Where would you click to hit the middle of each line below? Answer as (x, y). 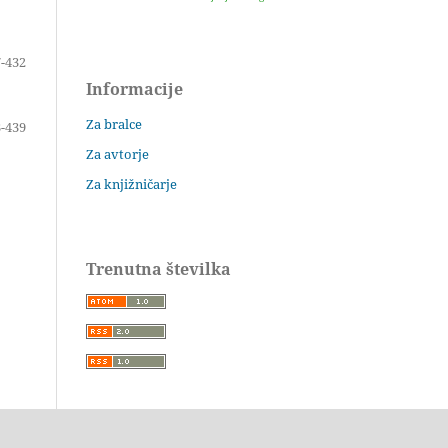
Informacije (134, 89)
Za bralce (114, 124)
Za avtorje (117, 154)
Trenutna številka (158, 269)
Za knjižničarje (131, 184)
